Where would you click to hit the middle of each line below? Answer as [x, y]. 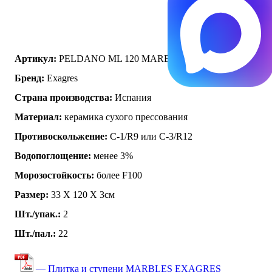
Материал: [38, 117]
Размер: [32, 194]
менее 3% [112, 155]
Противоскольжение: [61, 136]
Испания [132, 97]
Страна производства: [63, 97]
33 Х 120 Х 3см [82, 194]
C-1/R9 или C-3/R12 [150, 136]
